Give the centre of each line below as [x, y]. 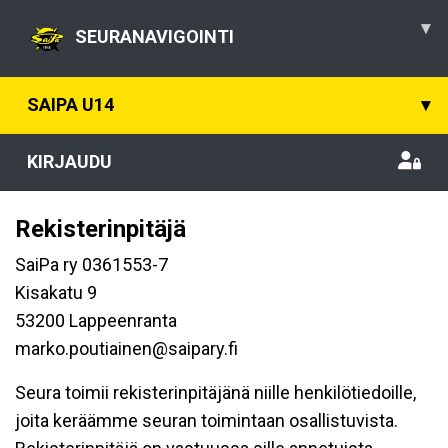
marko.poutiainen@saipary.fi [126, 348]
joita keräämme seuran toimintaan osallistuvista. [206, 420]
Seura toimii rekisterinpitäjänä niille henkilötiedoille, [215, 392]
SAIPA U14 [70, 104]
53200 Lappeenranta [96, 320]
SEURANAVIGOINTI [154, 36]
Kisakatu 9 [56, 292]
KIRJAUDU [69, 161]
